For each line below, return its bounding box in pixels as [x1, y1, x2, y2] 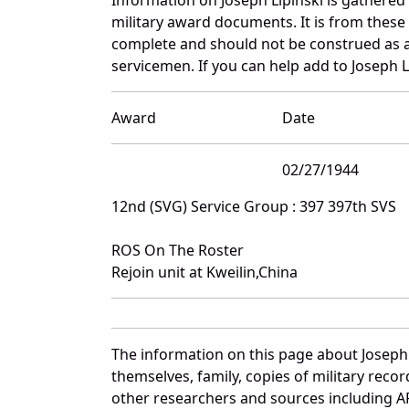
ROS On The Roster [111, 239, 244, 260]
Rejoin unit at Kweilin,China [111, 261, 298, 282]
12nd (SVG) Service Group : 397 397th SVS [111, 195, 396, 216]
